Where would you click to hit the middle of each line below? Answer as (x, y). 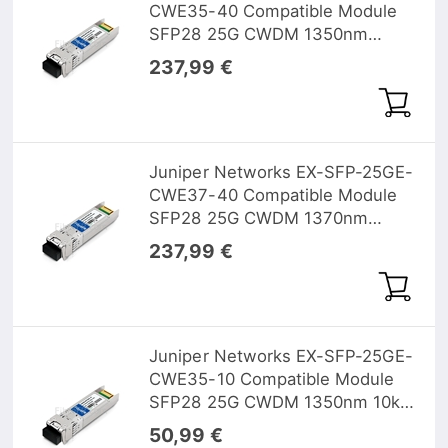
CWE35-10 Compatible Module (272, 378)
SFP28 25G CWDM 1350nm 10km (282, 401)
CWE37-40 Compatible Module (273, 194)
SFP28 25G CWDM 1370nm (259, 217)
